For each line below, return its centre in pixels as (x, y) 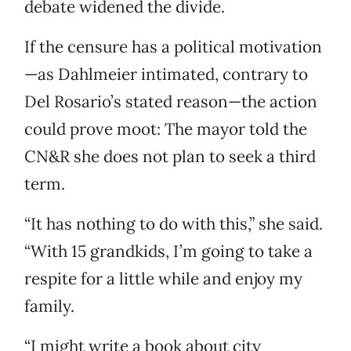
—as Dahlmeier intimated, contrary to (166, 74)
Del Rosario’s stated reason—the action (171, 102)
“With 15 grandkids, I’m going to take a (168, 251)
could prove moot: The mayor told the (166, 129)
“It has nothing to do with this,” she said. (174, 224)
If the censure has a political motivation (173, 47)
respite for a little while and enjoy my (163, 279)
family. (49, 306)
